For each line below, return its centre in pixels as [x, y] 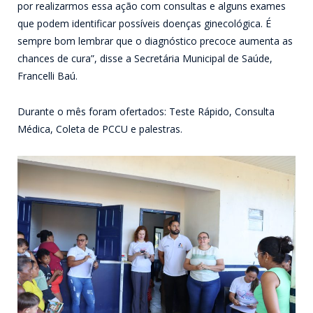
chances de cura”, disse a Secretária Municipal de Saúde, [145, 58]
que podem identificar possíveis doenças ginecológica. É [144, 23]
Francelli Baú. [48, 75]
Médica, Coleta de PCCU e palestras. [100, 129]
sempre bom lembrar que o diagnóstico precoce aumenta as [155, 41]
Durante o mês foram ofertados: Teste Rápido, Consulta [146, 111]
